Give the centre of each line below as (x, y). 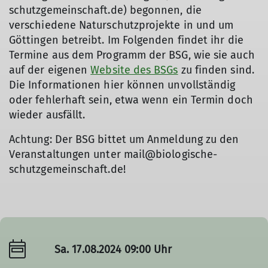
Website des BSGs (134, 70)
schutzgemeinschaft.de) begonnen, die (105, 10)
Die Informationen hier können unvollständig (122, 85)
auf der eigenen (50, 70)
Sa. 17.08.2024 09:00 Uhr (113, 249)
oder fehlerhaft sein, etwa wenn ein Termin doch (131, 100)
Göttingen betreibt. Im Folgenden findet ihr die (126, 40)
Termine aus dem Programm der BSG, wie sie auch (132, 55)
